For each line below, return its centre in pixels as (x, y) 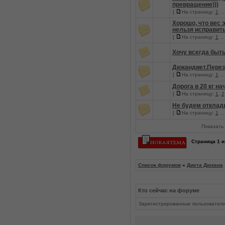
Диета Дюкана (205, 165)
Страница (203, 141)
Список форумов (159, 165)
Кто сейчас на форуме (168, 190)
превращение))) (195, 5)
